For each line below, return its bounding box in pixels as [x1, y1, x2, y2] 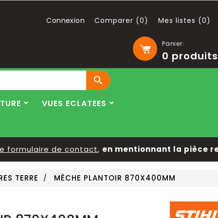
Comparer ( [94, 16, 140, 25]
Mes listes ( [158, 16, 202, 25]
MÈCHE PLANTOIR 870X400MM [54, 173, 176, 183]
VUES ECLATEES [42, 98, 107, 109]
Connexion [46, 16, 85, 25]
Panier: [162, 39, 184, 48]
